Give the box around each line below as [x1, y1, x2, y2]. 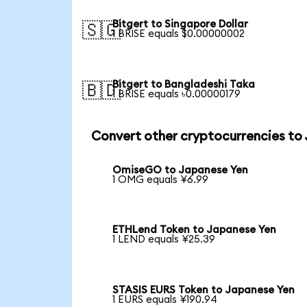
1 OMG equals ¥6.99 [112, 174, 209, 185]
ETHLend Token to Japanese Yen [112, 225, 277, 236]
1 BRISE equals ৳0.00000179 [112, 89, 241, 100]
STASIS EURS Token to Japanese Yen [112, 285, 295, 296]
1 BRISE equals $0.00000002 [112, 29, 245, 40]
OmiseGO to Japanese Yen [112, 164, 249, 175]
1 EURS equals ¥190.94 [112, 295, 218, 306]
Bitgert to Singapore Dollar [112, 19, 249, 30]
